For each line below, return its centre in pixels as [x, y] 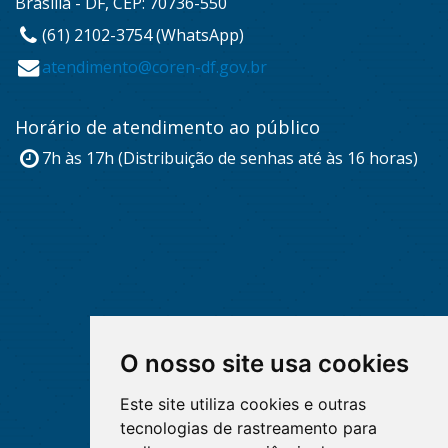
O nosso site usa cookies [264, 363]
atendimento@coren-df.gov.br [155, 66]
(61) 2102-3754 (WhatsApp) [143, 34]
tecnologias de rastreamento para [248, 428]
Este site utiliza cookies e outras [242, 404]
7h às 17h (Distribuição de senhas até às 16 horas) [230, 157]
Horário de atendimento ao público [167, 126]
